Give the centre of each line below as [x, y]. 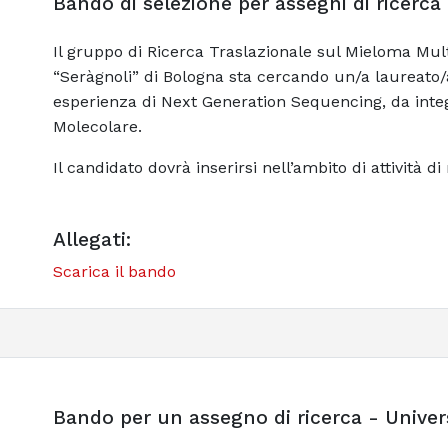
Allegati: [91, 239]
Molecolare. [97, 126]
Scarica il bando [114, 271]
